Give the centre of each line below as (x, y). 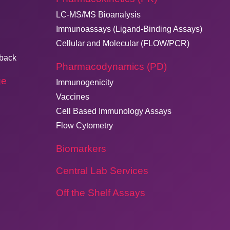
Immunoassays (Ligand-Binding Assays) (129, 29)
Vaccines (72, 97)
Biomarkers (81, 149)
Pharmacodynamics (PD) (111, 66)
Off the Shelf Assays (100, 193)
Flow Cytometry (84, 126)
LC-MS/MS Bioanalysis (98, 15)
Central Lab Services (102, 171)
